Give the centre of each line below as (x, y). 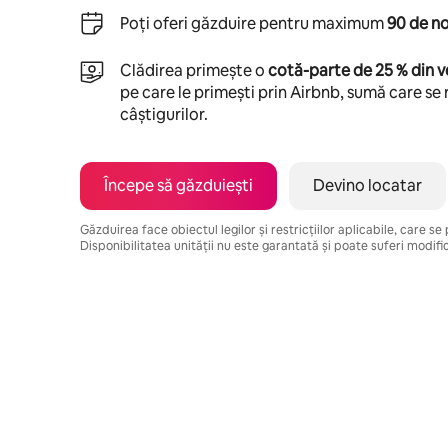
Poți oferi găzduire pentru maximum (253, 23)
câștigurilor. (164, 114)
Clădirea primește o (194, 70)
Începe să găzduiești (178, 185)
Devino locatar (367, 185)
